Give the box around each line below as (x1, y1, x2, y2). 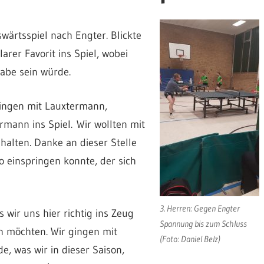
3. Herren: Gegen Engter (159, 202, 240, 214)
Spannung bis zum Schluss (159, 217, 247, 229)
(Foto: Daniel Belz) (159, 233, 220, 245)
